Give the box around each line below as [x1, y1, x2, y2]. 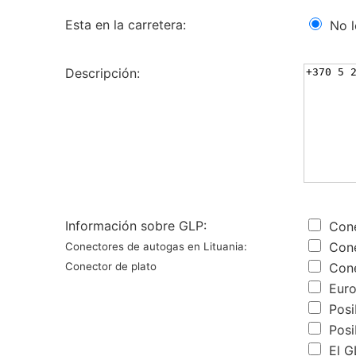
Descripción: [65, 64, 140, 81]
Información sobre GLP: [65, 217, 207, 234]
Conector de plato [65, 259, 157, 273]
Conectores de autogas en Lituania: [65, 239, 247, 253]
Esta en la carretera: [65, 16, 186, 33]
